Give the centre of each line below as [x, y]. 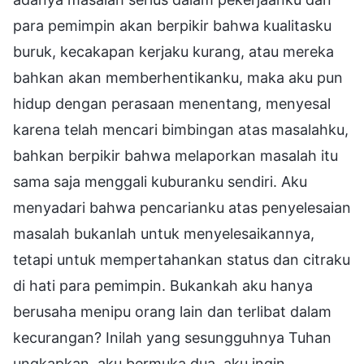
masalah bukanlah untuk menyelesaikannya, [164, 233]
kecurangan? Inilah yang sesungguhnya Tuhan [172, 337]
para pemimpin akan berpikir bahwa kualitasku [172, 25]
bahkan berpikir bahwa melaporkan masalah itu [175, 155]
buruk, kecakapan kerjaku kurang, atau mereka [173, 51]
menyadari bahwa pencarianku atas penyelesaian [182, 207]
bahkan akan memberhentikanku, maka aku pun [178, 77]
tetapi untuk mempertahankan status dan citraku [182, 259]
